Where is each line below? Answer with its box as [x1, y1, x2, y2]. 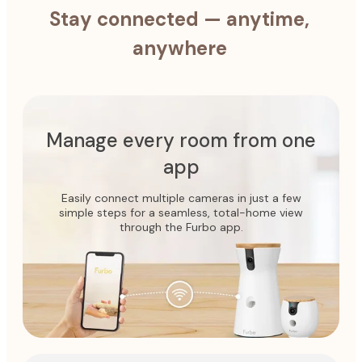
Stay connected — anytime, [49, 6, 309, 32]
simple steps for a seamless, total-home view [59, 205, 303, 221]
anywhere [132, 36, 227, 61]
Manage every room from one [46, 128, 316, 154]
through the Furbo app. [119, 220, 243, 235]
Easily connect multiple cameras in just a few [61, 191, 301, 206]
